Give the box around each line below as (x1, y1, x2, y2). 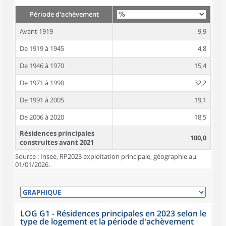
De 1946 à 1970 (20, 61, 64, 70)
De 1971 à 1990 (20, 78, 64, 87)
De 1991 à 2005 (20, 95, 64, 104)
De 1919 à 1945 (20, 44, 64, 53)
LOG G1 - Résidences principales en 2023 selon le (20, 208, 206, 219)
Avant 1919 (20, 27, 53, 36)
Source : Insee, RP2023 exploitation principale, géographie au (15, 152, 196, 161)
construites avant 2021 (20, 138, 94, 147)
